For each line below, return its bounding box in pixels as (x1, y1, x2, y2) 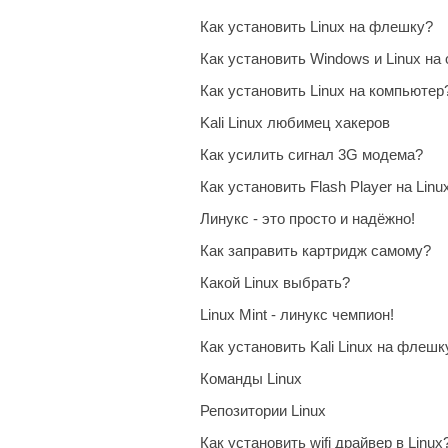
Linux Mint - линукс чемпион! (200, 306, 394, 323)
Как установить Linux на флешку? (200, 18, 433, 35)
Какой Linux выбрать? (200, 274, 350, 291)
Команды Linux (200, 370, 302, 387)
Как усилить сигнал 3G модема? (200, 146, 423, 163)
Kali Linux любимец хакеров (200, 114, 390, 131)
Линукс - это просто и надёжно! (200, 210, 415, 227)
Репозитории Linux (200, 402, 326, 419)
